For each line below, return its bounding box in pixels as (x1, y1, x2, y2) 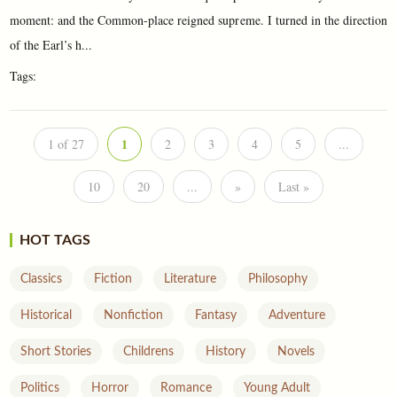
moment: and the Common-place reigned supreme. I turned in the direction (10, 12, 387, 29)
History (206, 345, 246, 358)
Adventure (269, 308, 326, 322)
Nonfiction (104, 308, 164, 322)
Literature (164, 272, 217, 285)
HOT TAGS (19, 232, 91, 247)
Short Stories (20, 345, 92, 358)
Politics (20, 381, 60, 394)
